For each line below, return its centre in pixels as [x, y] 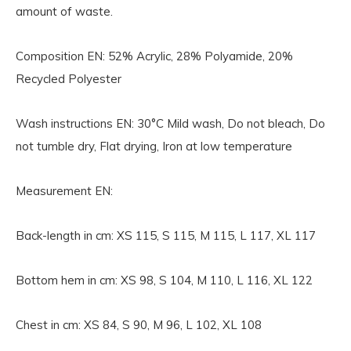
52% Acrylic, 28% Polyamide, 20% [201, 56]
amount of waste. [64, 11]
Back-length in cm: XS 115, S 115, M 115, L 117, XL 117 [166, 235]
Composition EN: [62, 56]
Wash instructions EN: [76, 123]
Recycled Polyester [69, 79]
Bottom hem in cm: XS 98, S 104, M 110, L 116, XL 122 [164, 280]
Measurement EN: [64, 191]
